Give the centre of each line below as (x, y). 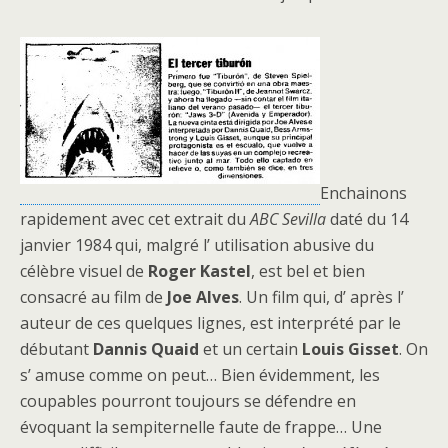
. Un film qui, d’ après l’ (321, 297)
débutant (56, 349)
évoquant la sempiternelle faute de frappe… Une (201, 427)
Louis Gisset (350, 349)
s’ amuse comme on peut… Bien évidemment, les (200, 375)
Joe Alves (203, 297)
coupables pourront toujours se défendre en (188, 401)
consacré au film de (93, 297)
